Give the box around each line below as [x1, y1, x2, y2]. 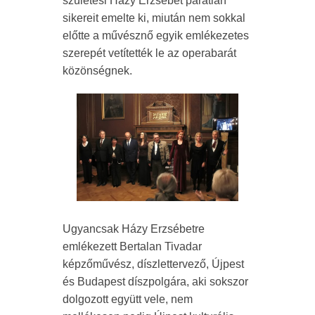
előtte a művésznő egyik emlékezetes [63, 30, 249, 42]
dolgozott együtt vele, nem [63, 293, 193, 306]
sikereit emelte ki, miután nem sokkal [63, 12, 245, 25]
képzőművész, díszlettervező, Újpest [63, 258, 244, 271]
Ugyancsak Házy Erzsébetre [63, 223, 205, 236]
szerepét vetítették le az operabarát [63, 47, 236, 60]
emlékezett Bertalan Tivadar [63, 240, 202, 253]
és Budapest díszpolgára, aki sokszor [63, 276, 248, 288]
